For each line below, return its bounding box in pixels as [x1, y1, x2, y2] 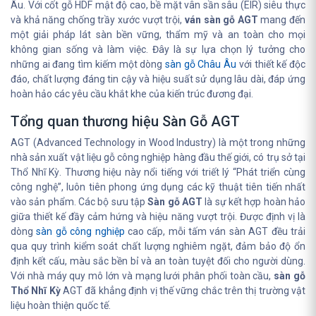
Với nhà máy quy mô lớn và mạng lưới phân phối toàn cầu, [11, 270, 274, 281]
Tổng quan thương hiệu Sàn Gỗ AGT [11, 113, 240, 130]
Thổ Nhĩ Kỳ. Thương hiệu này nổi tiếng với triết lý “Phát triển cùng [11, 166, 305, 178]
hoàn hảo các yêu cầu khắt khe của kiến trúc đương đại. [11, 88, 253, 99]
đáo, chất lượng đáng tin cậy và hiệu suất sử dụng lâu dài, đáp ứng [11, 73, 305, 85]
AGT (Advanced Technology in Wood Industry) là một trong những [11, 137, 305, 148]
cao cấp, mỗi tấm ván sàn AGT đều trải [124, 226, 306, 237]
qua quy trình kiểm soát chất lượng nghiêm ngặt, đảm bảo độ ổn [11, 241, 305, 252]
